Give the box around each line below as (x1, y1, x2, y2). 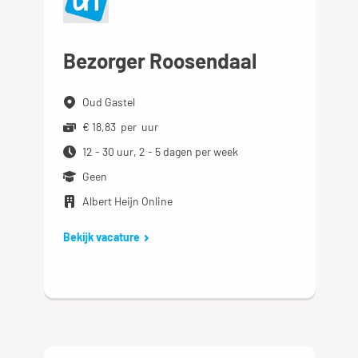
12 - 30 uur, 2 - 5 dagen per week (82, 145, 239, 158)
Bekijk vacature (63, 230, 141, 244)
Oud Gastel (82, 95, 136, 109)
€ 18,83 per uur (82, 120, 159, 133)
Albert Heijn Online (82, 194, 173, 208)
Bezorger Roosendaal (63, 48, 257, 73)
